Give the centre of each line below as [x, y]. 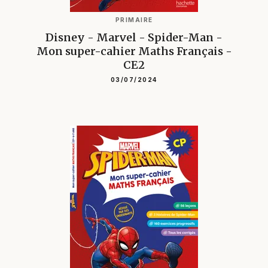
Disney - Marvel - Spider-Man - [134, 38]
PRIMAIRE [134, 20]
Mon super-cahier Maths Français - [134, 51]
